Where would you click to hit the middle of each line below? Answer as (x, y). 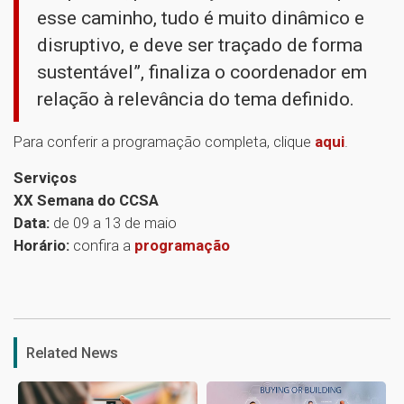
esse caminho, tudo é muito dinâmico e (201, 18)
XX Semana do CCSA (86, 200)
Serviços (45, 177)
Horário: (41, 245)
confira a (102, 245)
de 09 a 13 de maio (115, 222)
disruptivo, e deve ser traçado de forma (200, 45)
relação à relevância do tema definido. (198, 99)
